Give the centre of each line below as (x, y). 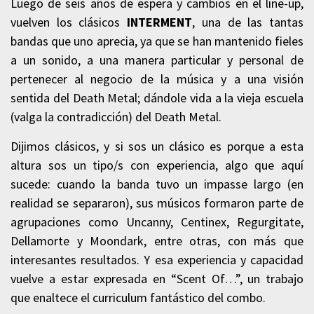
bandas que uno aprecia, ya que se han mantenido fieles (157, 41)
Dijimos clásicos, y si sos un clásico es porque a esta (157, 146)
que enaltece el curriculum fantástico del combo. (138, 297)
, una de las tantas (248, 22)
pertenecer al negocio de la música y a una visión (157, 78)
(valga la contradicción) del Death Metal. (116, 116)
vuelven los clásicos (69, 22)
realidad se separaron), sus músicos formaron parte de (157, 203)
